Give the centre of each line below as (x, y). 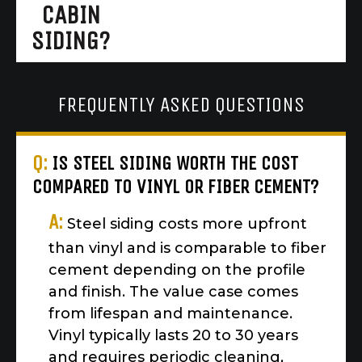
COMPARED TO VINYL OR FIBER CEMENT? (175, 187)
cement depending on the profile (177, 270)
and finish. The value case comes (173, 292)
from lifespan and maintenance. (170, 314)
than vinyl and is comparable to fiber (187, 248)
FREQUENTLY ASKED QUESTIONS (181, 105)
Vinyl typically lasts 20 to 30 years (173, 336)
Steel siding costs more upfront (187, 224)
